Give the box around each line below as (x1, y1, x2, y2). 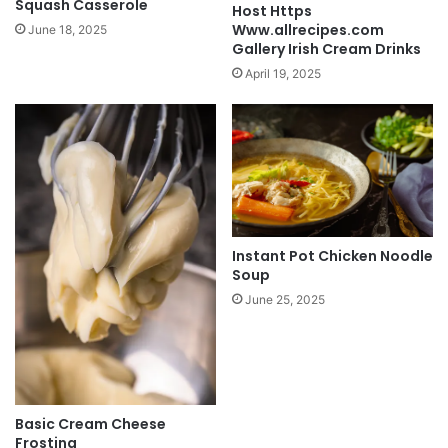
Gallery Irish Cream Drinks (232, 38, 421, 59)
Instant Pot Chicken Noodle (232, 246, 433, 267)
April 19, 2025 (245, 65, 321, 81)
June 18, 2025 (28, 21, 107, 37)
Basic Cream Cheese (15, 414, 166, 435)
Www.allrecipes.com (232, 19, 384, 40)
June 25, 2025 (245, 292, 325, 308)
